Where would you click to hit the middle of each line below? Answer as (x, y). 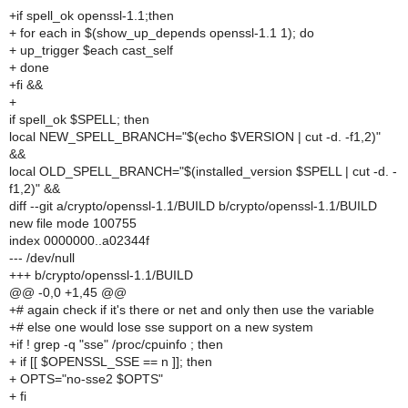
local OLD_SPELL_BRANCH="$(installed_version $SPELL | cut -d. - (203, 171)
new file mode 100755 (73, 223)
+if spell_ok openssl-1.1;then (92, 15)
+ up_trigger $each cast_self (91, 50)
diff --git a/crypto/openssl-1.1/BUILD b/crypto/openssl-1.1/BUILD (193, 206)
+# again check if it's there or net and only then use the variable (192, 310)
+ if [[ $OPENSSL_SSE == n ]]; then (111, 362)
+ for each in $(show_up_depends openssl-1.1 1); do (162, 33)
